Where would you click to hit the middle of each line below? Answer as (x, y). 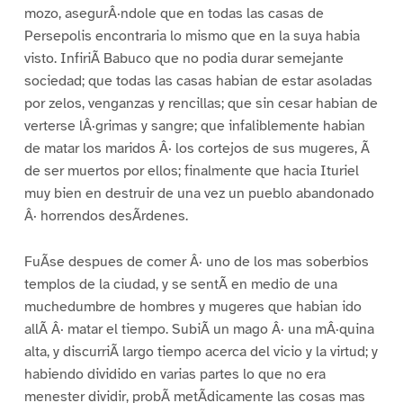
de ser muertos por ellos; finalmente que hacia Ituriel (191, 171)
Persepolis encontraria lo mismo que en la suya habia (192, 36)
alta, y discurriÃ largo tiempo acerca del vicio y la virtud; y (201, 352)
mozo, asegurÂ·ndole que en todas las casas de (174, 14)
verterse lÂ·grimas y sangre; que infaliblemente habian (194, 126)
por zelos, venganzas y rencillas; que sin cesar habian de (201, 104)
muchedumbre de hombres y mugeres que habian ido (193, 307)
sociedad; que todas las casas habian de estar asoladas (198, 81)
